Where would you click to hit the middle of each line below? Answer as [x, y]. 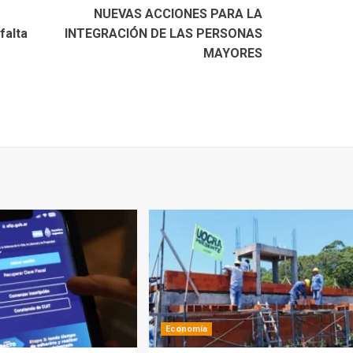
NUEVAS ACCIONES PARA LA [178, 13]
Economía [187, 329]
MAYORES [233, 53]
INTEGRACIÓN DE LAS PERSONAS [164, 33]
